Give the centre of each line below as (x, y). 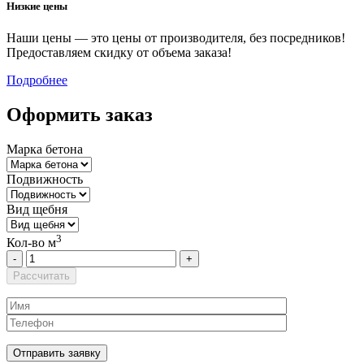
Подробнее (37, 80)
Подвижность (45, 180)
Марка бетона (45, 149)
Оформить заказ (80, 115)
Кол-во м (31, 243)
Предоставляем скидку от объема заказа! (119, 53)
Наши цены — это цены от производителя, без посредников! (176, 38)
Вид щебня (37, 210)
